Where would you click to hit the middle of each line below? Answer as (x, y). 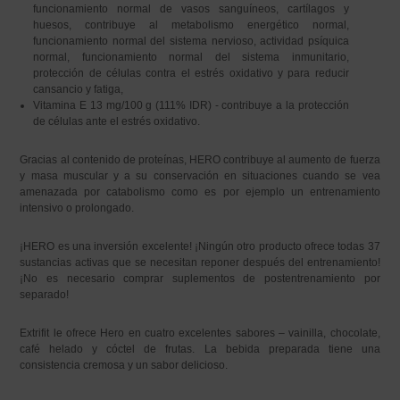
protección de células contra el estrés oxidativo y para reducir (191, 73)
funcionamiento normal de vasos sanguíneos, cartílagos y (191, 9)
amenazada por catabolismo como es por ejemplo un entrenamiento (200, 192)
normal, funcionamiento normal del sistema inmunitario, (191, 57)
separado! (45, 295)
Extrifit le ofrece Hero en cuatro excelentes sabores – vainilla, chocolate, (200, 333)
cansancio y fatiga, (79, 89)
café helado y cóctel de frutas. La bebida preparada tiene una (200, 349)
